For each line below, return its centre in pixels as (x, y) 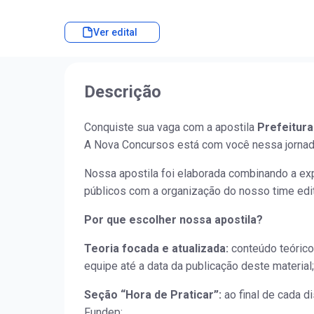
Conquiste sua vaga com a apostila (171, 128)
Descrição (123, 92)
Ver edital (115, 33)
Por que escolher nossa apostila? (173, 220)
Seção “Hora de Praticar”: (153, 295)
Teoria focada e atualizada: (156, 249)
